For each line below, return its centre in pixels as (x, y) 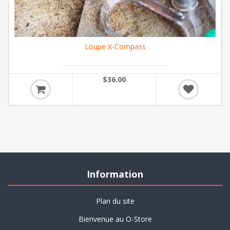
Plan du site (115, 201)
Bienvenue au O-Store (115, 219)
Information (115, 174)
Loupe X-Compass (115, 47)
